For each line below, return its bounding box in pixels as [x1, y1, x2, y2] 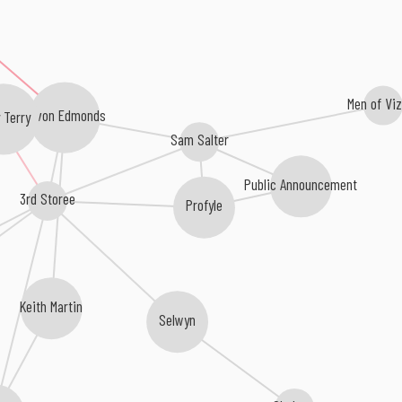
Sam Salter [170, 128, 230, 149]
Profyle [186, 194, 223, 214]
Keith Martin [21, 295, 84, 316]
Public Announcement [245, 172, 359, 193]
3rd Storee [19, 188, 75, 208]
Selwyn [160, 309, 197, 329]
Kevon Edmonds [22, 104, 106, 125]
